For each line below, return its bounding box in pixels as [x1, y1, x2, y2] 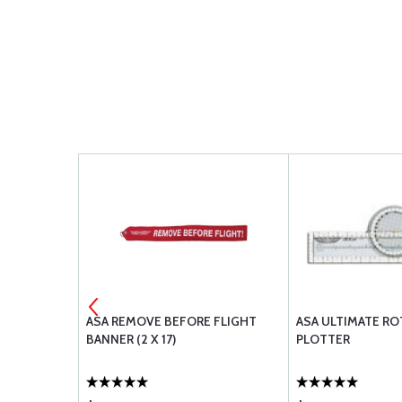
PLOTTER [296, 331, 350, 347]
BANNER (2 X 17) [86, 331, 176, 347]
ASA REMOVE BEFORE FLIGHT [86, 313, 257, 329]
